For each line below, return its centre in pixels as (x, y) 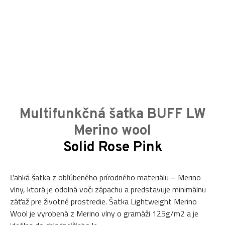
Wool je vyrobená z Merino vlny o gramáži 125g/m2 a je (104, 214)
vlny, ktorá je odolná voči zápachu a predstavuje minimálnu (108, 190)
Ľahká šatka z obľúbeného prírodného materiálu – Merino (105, 178)
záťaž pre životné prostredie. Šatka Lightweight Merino (103, 202)
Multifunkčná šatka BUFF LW (113, 115)
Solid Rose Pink (113, 148)
